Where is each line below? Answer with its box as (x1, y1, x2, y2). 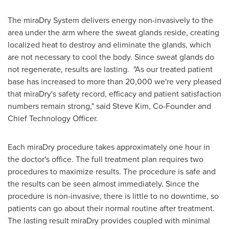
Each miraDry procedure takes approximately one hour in (8, 141, 210, 153)
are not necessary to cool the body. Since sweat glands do (8, 51, 214, 63)
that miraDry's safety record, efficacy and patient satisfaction (8, 88, 221, 100)
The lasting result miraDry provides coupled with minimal (8, 215, 210, 226)
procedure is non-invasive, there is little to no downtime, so (8, 190, 219, 202)
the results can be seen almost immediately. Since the (8, 178, 199, 190)
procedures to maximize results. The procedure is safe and (8, 166, 216, 177)
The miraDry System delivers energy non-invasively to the (8, 14, 213, 26)
